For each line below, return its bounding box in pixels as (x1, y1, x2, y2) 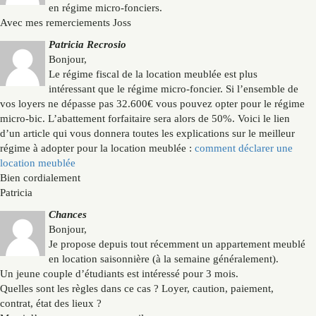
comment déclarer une (195, 142, 293, 154)
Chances (49, 209, 87, 221)
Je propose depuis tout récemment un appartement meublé (49, 238, 305, 250)
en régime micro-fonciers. (49, 2, 162, 14)
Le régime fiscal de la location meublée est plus (49, 68, 257, 80)
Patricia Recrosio (49, 39, 126, 51)
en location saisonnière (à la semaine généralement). (49, 253, 279, 265)
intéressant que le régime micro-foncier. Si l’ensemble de (49, 83, 298, 95)
